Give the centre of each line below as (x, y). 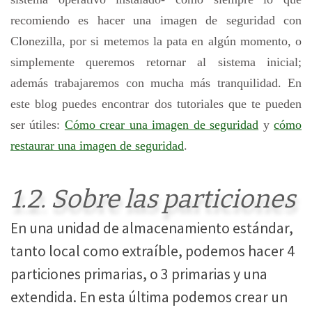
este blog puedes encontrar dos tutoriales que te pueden (156, 104)
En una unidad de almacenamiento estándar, (152, 228)
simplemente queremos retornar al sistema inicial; (156, 62)
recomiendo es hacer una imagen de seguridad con (156, 21)
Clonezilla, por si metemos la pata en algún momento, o (156, 41)
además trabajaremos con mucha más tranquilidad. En (156, 83)
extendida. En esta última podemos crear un (149, 297)
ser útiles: (38, 125)
